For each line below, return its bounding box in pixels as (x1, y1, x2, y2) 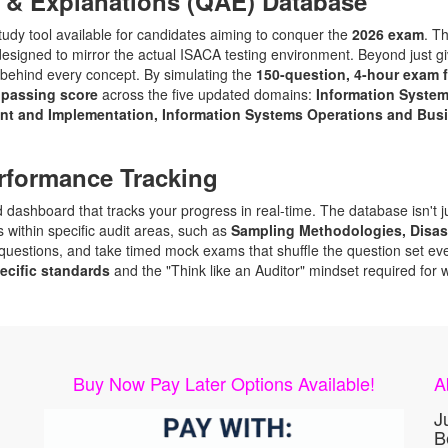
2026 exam (352, 24, 424, 44)
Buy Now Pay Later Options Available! (73, 370, 375, 396)
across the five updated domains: (98, 84, 316, 104)
